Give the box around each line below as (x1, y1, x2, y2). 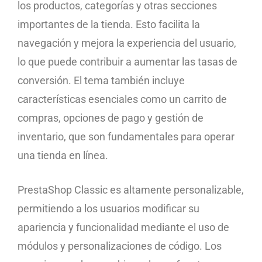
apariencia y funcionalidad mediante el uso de (18, 220, 229, 233)
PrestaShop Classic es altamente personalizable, (18, 183, 244, 196)
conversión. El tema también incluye (18, 74, 185, 87)
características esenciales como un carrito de (18, 92, 227, 105)
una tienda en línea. (18, 149, 108, 161)
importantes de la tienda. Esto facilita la (18, 18, 200, 30)
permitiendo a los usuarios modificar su (18, 202, 199, 215)
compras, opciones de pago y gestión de (18, 111, 204, 124)
